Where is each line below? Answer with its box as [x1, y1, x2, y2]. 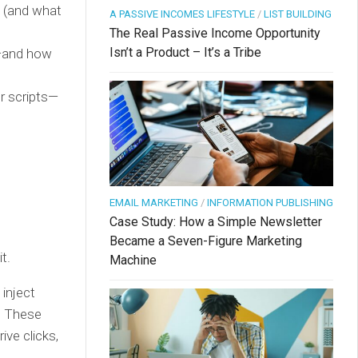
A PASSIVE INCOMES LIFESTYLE [109, 8, 255, 21]
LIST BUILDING [264, 8, 332, 21]
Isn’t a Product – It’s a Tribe [109, 45, 261, 61]
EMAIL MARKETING [109, 197, 198, 209]
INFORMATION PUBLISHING [207, 197, 333, 209]
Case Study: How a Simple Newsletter [109, 214, 322, 230]
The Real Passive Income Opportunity [109, 26, 320, 42]
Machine [109, 253, 157, 268]
